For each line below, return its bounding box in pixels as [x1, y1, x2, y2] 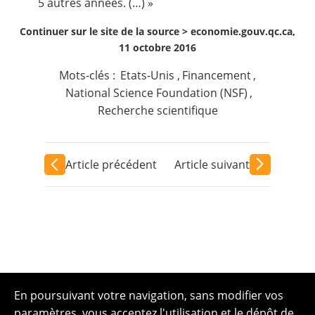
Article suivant [174, 156, 250, 172]
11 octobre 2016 [119, 41, 196, 54]
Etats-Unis [120, 67, 175, 83]
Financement [181, 67, 251, 83]
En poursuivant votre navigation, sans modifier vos [14, 288, 283, 303]
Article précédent [65, 156, 157, 172]
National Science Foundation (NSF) [65, 85, 247, 101]
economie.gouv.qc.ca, [191, 25, 295, 38]
